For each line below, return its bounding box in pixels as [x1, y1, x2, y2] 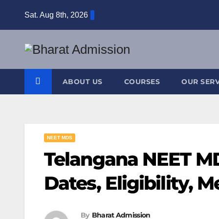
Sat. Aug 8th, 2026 [24, 10, 88, 19]
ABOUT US [62, 77, 103, 86]
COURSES [124, 77, 160, 86]
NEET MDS [47, 135, 72, 140]
